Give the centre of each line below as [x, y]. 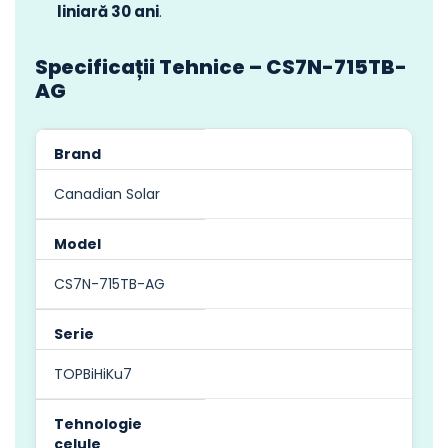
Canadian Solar [107, 193]
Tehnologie [98, 423]
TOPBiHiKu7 [93, 373]
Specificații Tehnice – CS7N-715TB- [221, 66]
